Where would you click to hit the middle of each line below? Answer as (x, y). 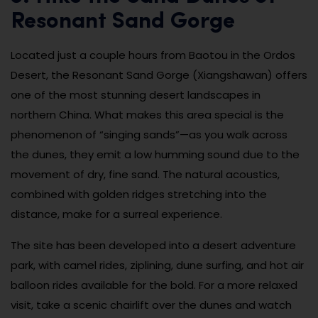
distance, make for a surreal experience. (116, 214)
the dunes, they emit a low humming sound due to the (155, 154)
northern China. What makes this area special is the (147, 114)
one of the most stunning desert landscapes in (136, 94)
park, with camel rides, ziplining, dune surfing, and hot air (157, 265)
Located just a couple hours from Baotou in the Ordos (153, 55)
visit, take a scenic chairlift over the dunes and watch (151, 305)
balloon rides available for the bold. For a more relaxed (154, 285)
